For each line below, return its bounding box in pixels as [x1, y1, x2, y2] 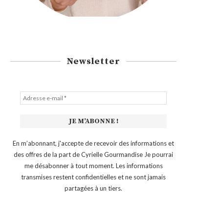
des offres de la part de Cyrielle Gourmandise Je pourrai [14, 150, 173, 158]
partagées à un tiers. [65, 184, 122, 192]
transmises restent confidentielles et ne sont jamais [21, 173, 166, 181]
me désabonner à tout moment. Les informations [24, 161, 163, 170]
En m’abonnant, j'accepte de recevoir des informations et [13, 139, 174, 147]
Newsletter [66, 55, 120, 67]
